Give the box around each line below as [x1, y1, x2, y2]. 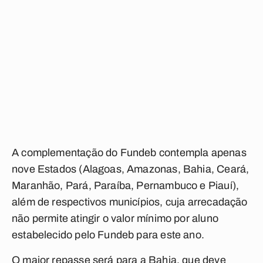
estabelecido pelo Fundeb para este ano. [12, 229, 205, 241]
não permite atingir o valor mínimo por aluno [12, 213, 218, 224]
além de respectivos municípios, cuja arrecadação [12, 196, 248, 208]
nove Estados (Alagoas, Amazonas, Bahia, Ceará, [12, 163, 249, 175]
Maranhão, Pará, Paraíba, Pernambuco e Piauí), [12, 180, 240, 191]
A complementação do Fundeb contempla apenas [12, 147, 247, 159]
